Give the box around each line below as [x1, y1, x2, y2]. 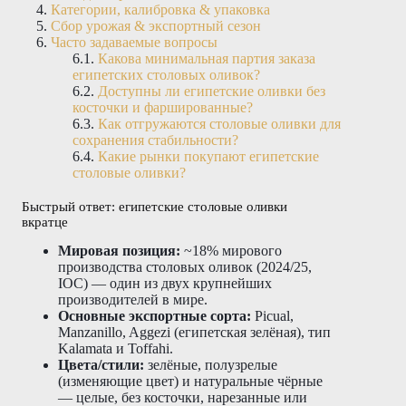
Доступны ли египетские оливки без [98, 82, 325, 99]
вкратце [22, 214, 68, 229]
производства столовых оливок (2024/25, [58, 258, 312, 275]
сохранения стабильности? [72, 131, 238, 148]
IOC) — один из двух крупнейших [58, 275, 272, 291]
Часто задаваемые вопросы [51, 34, 217, 50]
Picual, [251, 307, 294, 324]
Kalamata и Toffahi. [58, 340, 173, 356]
